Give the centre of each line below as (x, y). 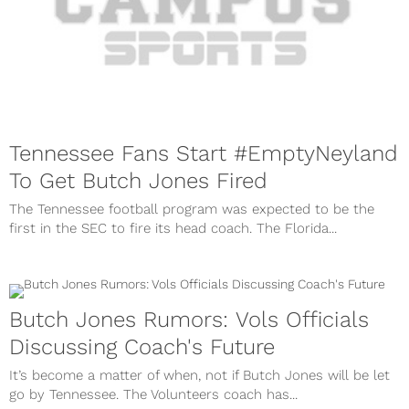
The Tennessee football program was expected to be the (192, 210)
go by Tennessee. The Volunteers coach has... (153, 395)
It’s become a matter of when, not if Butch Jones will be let (199, 376)
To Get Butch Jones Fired (138, 181)
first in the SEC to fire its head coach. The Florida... (173, 229)
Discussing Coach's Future (142, 347)
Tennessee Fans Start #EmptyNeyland (204, 154)
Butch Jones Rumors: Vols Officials (189, 320)
